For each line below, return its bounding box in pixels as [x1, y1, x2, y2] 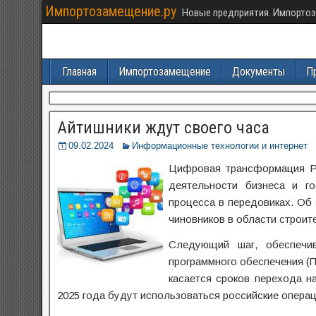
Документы [232, 65, 285, 78]
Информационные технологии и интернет [132, 140, 308, 151]
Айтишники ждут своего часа [57, 118, 269, 138]
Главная [61, 65, 97, 78]
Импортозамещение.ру [45, 3, 176, 20]
